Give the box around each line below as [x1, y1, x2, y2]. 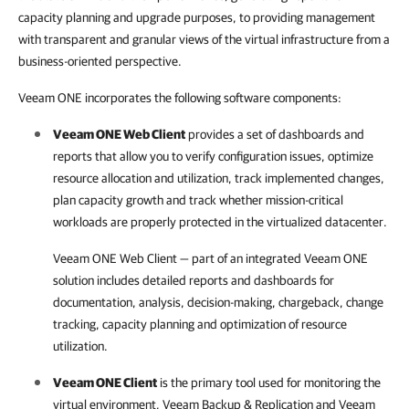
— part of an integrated [177, 251, 304, 266]
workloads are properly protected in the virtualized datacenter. [53, 215, 387, 229]
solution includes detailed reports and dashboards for [53, 273, 334, 288]
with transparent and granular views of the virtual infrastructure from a [18, 32, 390, 47]
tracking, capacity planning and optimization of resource [53, 317, 347, 331]
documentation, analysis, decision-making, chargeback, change [53, 295, 383, 309]
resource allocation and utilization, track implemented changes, [53, 171, 384, 185]
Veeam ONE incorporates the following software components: [18, 90, 341, 105]
